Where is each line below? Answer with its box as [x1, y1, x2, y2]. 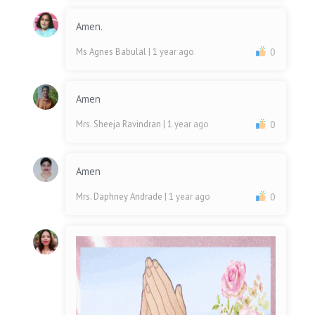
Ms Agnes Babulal [76, 46, 149, 58]
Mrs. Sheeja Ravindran [76, 118, 164, 131]
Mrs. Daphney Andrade [76, 191, 165, 203]
